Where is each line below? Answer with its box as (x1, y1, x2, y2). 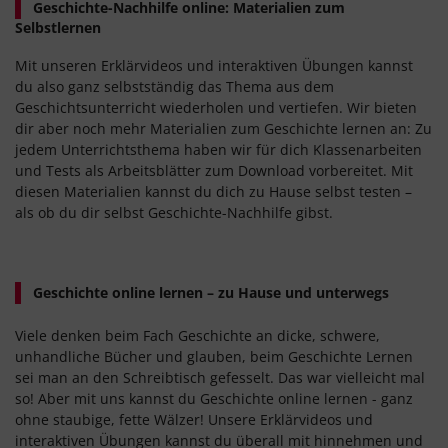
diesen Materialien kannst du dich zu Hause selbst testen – (15, 182, 412, 202)
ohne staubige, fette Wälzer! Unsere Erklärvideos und (15, 410, 373, 430)
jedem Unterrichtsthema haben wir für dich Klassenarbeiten (15, 140, 422, 160)
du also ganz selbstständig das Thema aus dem (15, 77, 334, 97)
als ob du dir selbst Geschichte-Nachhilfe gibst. (15, 203, 333, 223)
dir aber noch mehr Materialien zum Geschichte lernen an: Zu (15, 119, 432, 139)
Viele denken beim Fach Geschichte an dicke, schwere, (15, 326, 380, 346)
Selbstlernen (15, 18, 101, 38)
